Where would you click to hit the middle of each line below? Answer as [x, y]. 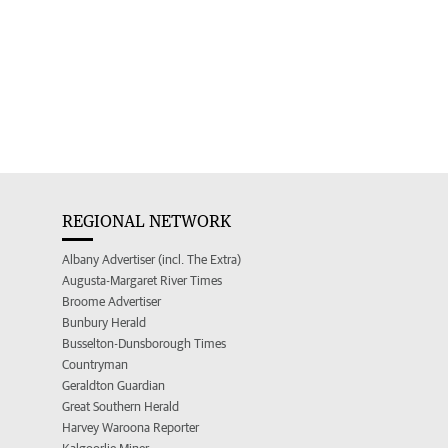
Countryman [95, 365]
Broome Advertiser [111, 302]
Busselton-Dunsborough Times [144, 344]
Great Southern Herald [120, 407]
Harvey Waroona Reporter [130, 428]
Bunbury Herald [104, 323]
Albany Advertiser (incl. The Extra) [151, 260]
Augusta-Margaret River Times [142, 281]
